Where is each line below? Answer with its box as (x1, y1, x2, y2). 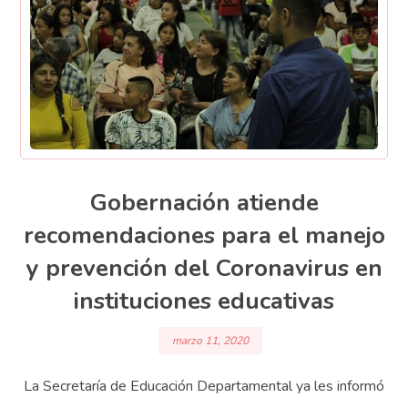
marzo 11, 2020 (172, 332, 249, 348)
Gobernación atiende (89, 187, 319, 219)
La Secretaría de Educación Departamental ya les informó (24, 375, 384, 396)
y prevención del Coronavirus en (25, 252, 382, 285)
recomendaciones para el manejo (23, 219, 385, 252)
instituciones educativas (74, 285, 334, 318)
